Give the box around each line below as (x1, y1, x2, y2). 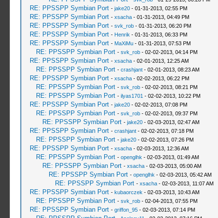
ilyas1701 (120, 93, 143, 99)
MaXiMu (114, 40, 133, 46)
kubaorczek (114, 189, 143, 195)
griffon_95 (114, 207, 138, 213)
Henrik (114, 32, 130, 37)
